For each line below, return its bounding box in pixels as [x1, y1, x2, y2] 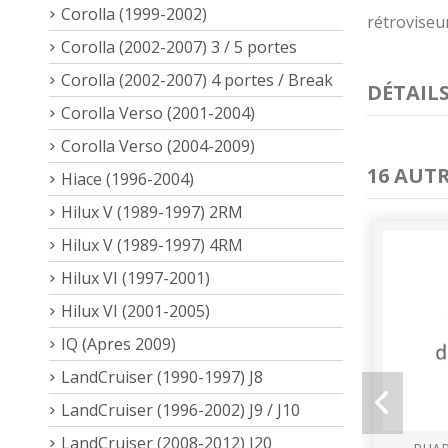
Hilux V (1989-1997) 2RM [61, 200, 243, 223]
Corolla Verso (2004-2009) [61, 134, 255, 157]
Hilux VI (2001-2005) [61, 299, 210, 322]
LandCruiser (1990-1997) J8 [61, 365, 263, 388]
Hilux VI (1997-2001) [61, 266, 210, 289]
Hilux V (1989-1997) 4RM [61, 233, 243, 256]
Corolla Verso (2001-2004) [61, 101, 255, 124]
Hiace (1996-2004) [61, 167, 194, 190]
